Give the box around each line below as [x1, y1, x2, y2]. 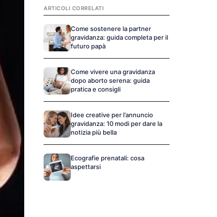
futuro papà [71, 42, 106, 50]
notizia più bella [71, 128, 117, 136]
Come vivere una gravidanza [71, 68, 155, 76]
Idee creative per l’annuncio [71, 111, 153, 119]
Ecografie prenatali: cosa [71, 154, 144, 162]
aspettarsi [71, 163, 101, 170]
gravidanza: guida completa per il [71, 33, 168, 41]
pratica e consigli [71, 85, 121, 93]
